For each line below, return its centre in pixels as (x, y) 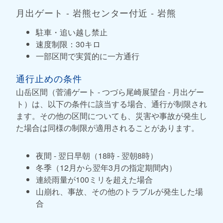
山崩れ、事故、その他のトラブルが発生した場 (119, 191)
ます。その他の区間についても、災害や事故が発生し (111, 115)
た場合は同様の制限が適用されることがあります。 (108, 127)
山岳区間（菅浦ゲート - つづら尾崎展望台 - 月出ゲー (110, 92)
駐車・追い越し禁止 (72, 32)
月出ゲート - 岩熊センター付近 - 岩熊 (96, 12)
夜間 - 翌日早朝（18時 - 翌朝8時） (97, 155)
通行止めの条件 (49, 78)
